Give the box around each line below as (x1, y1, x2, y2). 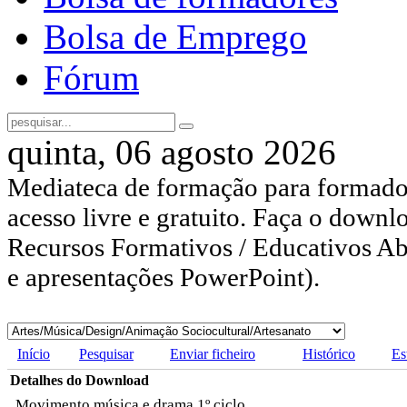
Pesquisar (79, 346, 134, 362)
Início (17, 346, 50, 362)
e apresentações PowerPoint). (7, 263, 320, 293)
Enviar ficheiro (170, 346, 255, 362)
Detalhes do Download (10, 372, 149, 389)
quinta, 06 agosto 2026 (7, 133, 336, 173)
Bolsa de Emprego (44, 17, 307, 57)
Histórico (303, 346, 355, 362)
